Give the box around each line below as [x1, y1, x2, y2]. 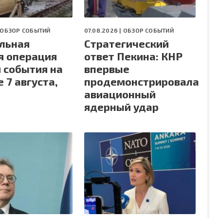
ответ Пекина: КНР [84, 50, 182, 63]
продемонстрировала [84, 75, 199, 88]
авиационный [84, 88, 156, 101]
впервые [84, 62, 129, 75]
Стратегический [84, 37, 169, 50]
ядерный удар [84, 100, 159, 113]
